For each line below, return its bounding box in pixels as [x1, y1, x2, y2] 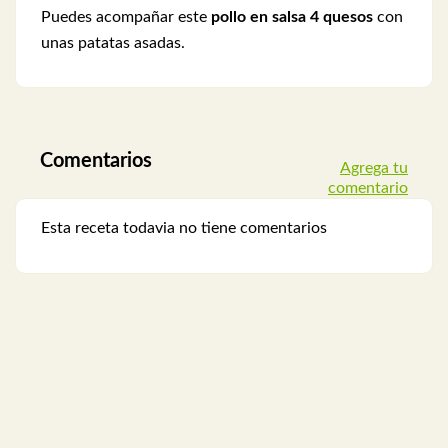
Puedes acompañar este [41, 8, 207, 25]
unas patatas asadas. [41, 34, 185, 51]
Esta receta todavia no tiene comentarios [41, 220, 327, 237]
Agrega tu [339, 160, 408, 177]
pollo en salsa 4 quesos [207, 8, 373, 25]
